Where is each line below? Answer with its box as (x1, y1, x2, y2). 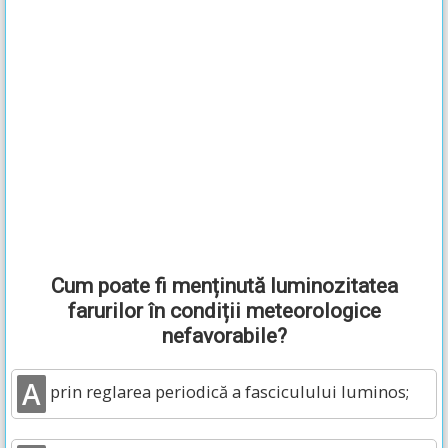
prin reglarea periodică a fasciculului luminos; (46, 380, 409, 404)
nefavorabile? (161, 324, 287, 348)
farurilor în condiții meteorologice (67, 299, 381, 323)
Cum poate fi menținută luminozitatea (50, 274, 398, 298)
